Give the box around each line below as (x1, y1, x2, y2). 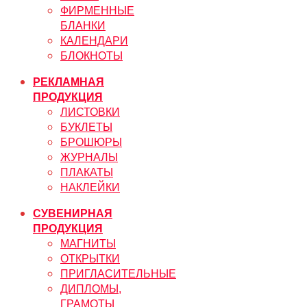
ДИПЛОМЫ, (60, 283, 121, 295)
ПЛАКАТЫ (60, 167, 113, 179)
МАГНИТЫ (60, 238, 116, 250)
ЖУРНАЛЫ (60, 151, 118, 164)
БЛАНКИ (60, 20, 106, 32)
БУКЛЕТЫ (60, 121, 112, 134)
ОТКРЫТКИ (60, 253, 120, 265)
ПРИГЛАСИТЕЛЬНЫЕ (60, 268, 176, 280)
